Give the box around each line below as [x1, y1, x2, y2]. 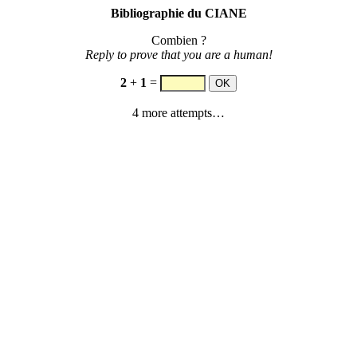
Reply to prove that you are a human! [84, 48, 273, 61]
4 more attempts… [132, 106, 225, 120]
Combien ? [151, 33, 206, 47]
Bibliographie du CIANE [110, 6, 247, 20]
